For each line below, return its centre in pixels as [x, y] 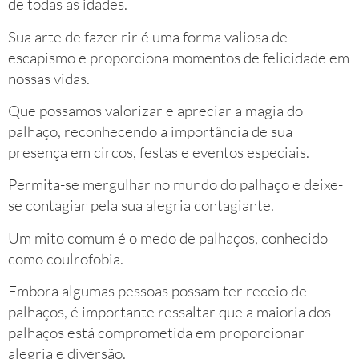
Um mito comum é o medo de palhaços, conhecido [168, 238]
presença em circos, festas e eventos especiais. [159, 153]
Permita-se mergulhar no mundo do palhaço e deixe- [175, 185]
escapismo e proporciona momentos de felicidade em [179, 57]
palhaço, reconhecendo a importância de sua [150, 132]
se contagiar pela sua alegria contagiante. [141, 206]
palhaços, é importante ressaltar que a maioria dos [169, 312]
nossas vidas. [49, 78]
